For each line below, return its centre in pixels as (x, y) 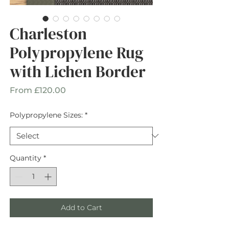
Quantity (26, 158)
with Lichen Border (78, 71)
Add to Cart (81, 207)
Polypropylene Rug (76, 52)
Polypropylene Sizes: (46, 115)
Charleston (48, 33)
